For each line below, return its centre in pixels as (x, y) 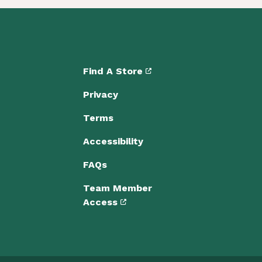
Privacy (100, 94)
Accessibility (113, 141)
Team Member (117, 188)
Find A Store (114, 71)
